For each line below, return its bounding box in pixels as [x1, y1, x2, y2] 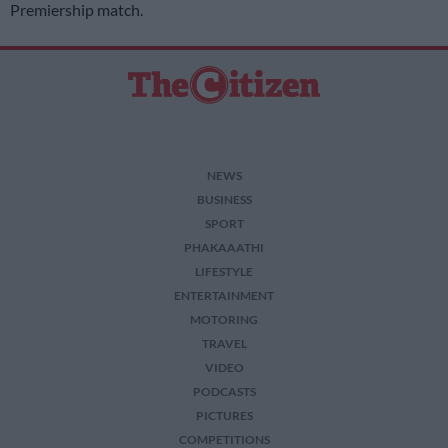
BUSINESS [196, 192, 252, 207]
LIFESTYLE [195, 264, 253, 279]
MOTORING [190, 312, 258, 327]
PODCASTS [192, 384, 256, 399]
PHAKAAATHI [184, 240, 264, 255]
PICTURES [195, 408, 253, 423]
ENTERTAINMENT [174, 288, 274, 303]
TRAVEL [201, 336, 247, 351]
